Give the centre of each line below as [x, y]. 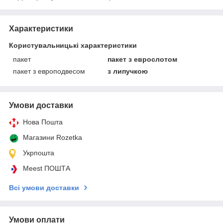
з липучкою [128, 71]
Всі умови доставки [44, 187]
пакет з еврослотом [143, 59]
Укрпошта [39, 153]
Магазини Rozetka [53, 137]
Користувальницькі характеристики [73, 45]
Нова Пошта [43, 122]
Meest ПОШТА [47, 168]
